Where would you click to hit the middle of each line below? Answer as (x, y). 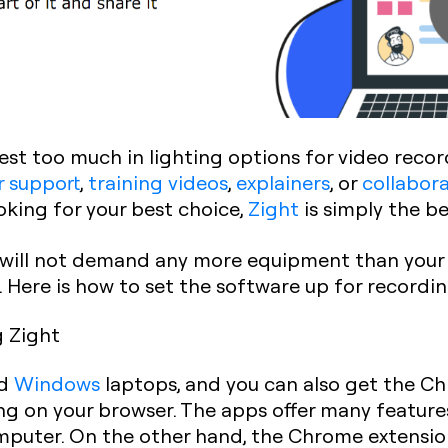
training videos (158, 181)
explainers (283, 181)
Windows (57, 382)
